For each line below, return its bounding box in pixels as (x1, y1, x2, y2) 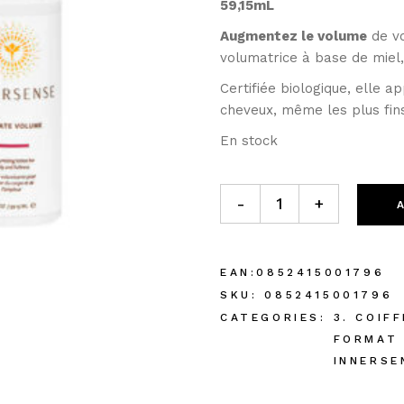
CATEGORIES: (220, 311, 326, 324)
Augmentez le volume (220, 28, 367, 44)
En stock (220, 133, 278, 149)
